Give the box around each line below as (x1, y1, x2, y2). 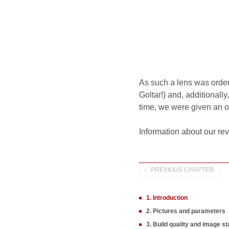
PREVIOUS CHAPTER (151, 166, 214, 173)
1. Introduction (146, 194, 188, 201)
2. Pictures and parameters (146, 208, 225, 215)
